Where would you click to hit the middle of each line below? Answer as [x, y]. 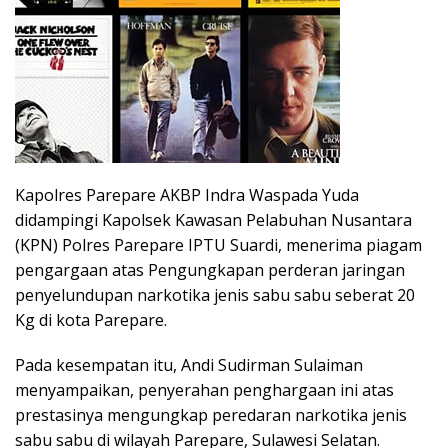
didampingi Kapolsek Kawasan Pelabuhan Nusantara [213, 220]
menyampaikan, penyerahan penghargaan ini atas [204, 390]
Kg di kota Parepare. [91, 320]
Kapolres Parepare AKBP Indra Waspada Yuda [187, 195]
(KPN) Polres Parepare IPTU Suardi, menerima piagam [218, 245]
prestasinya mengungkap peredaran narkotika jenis [211, 415]
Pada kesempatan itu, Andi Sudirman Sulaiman [189, 365]
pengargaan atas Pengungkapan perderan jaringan [210, 270]
